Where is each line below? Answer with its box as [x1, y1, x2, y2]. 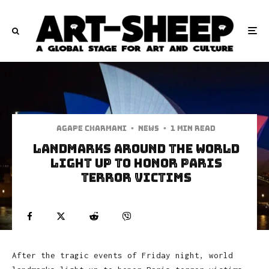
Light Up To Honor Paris [50, 155, 222, 171]
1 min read [171, 123, 216, 133]
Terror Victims [80, 169, 192, 186]
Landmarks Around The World [32, 141, 240, 157]
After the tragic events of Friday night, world [12, 250, 233, 260]
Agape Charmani [56, 123, 127, 133]
